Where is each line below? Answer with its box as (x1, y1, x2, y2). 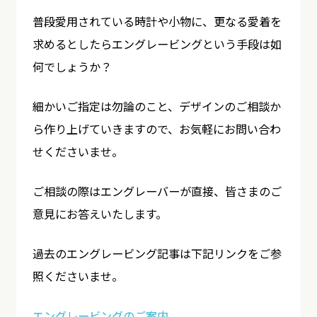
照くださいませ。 (32, 267, 123, 285)
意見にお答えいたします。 (32, 204, 167, 222)
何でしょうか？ (32, 57, 112, 75)
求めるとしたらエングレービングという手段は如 (32, 35, 282, 52)
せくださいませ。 (32, 142, 123, 160)
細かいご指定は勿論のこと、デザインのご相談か (32, 97, 281, 115)
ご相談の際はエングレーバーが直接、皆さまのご (32, 182, 282, 200)
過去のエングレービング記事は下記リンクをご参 (32, 245, 282, 263)
